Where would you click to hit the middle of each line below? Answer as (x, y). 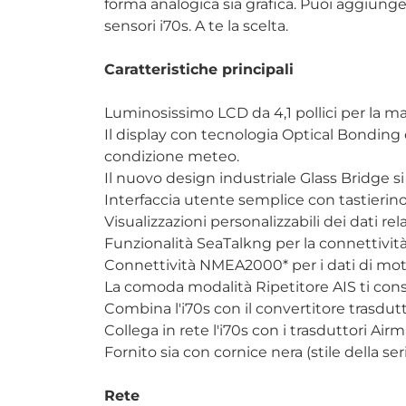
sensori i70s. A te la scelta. (196, 25)
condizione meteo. (172, 156)
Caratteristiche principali (199, 68)
